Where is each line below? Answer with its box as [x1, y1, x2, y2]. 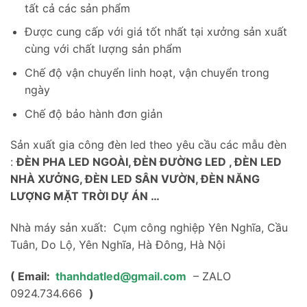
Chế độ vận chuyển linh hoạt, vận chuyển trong [24, 65, 269, 79]
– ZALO [190, 269, 231, 283]
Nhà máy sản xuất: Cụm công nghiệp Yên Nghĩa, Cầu [10, 221, 288, 235]
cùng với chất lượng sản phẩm [24, 42, 182, 56]
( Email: [10, 269, 56, 283]
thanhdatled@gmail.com [56, 269, 186, 283]
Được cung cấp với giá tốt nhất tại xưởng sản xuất [24, 25, 287, 39]
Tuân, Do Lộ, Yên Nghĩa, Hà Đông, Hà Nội [10, 238, 225, 252]
